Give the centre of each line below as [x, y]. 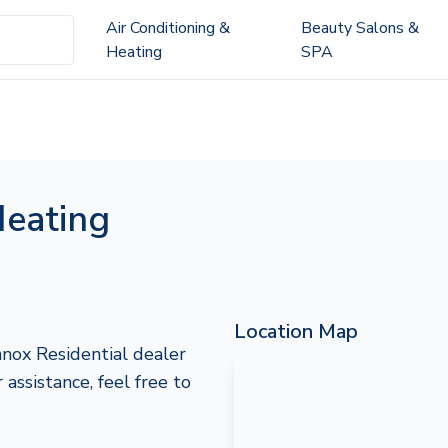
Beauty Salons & [359, 27]
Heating [133, 51]
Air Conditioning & [167, 27]
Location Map [296, 331]
